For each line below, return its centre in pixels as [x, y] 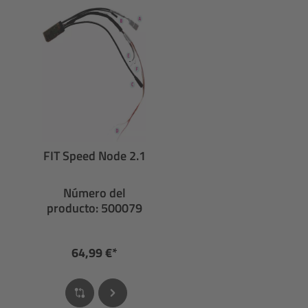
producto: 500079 [94, 208]
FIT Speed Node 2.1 [94, 156]
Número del [94, 193]
